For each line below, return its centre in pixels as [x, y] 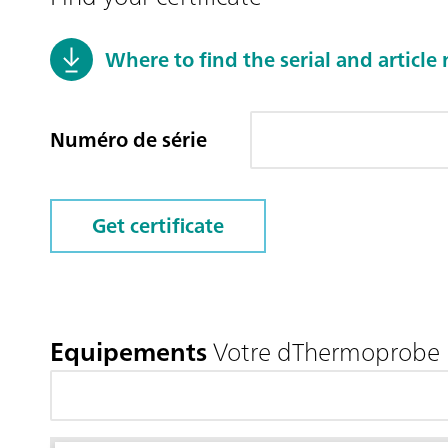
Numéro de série [128, 140]
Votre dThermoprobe [323, 352]
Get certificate [158, 226]
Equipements [128, 352]
